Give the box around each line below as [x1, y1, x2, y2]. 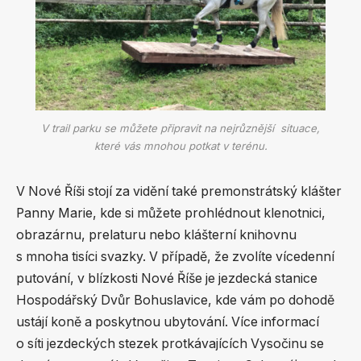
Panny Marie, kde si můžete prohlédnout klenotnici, [16, 205, 326, 222]
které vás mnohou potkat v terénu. [93, 139, 268, 153]
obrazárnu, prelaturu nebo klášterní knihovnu [16, 227, 297, 243]
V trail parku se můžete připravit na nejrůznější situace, [41, 122, 320, 135]
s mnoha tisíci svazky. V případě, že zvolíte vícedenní [16, 249, 334, 265]
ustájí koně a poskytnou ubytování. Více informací [16, 314, 319, 330]
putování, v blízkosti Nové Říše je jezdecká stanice [16, 271, 317, 287]
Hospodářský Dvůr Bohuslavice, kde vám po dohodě [16, 293, 334, 309]
